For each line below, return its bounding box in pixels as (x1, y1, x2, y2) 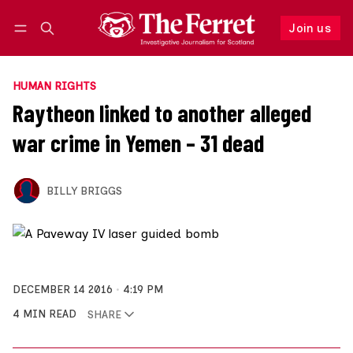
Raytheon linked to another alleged (13, 98, 311, 128)
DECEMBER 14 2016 (13, 283, 113, 296)
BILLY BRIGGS (46, 184, 122, 197)
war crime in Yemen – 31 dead (13, 128, 264, 158)
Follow (223, 36, 260, 51)
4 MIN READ (13, 307, 76, 321)
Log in (28, 38, 58, 50)
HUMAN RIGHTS (13, 80, 96, 93)
